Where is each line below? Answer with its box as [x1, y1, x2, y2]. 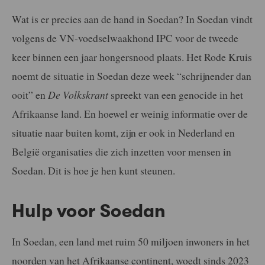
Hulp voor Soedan [12, 200, 166, 222]
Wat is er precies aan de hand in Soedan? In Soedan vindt [12, 11, 253, 26]
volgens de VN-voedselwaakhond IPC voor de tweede [12, 30, 238, 45]
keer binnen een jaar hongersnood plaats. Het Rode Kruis [12, 49, 252, 64]
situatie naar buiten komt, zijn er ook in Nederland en [12, 125, 235, 140]
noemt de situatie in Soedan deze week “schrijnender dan [12, 68, 251, 83]
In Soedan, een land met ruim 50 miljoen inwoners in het [12, 234, 250, 248]
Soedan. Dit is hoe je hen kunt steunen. [12, 163, 175, 177]
